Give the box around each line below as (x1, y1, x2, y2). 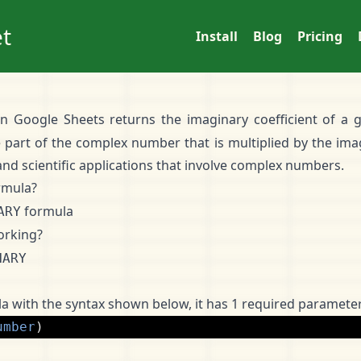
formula (21, 202, 73, 220)
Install (196, 27, 238, 45)
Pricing (297, 27, 342, 45)
